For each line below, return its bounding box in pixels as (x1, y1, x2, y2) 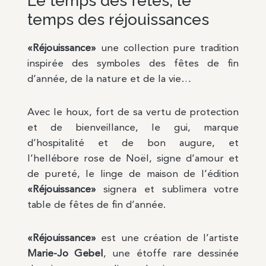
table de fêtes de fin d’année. (27, 200, 166, 211)
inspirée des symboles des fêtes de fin (27, 59, 239, 69)
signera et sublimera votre (96, 185, 239, 195)
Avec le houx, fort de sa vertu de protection (27, 107, 239, 118)
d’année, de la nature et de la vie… (27, 74, 191, 85)
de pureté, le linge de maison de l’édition (27, 169, 239, 180)
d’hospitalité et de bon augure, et (27, 138, 239, 149)
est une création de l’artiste (96, 233, 239, 244)
